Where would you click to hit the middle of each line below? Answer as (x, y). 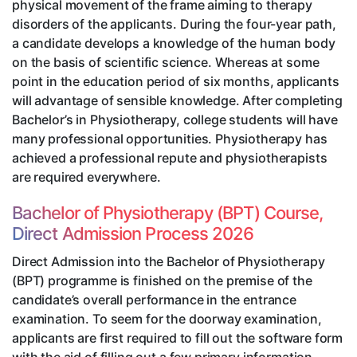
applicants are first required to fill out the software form (178, 338)
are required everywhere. (86, 177)
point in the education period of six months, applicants (176, 82)
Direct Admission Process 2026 (133, 234)
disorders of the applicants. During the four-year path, (174, 24)
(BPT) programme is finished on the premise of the (162, 281)
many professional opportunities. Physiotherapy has (170, 139)
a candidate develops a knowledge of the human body (174, 43)
